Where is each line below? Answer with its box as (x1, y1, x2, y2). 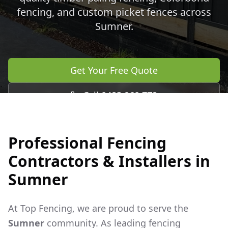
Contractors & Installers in (8, 151, 210, 172)
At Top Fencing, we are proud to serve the (8, 202, 188, 214)
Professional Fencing (8, 132, 166, 153)
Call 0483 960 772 (83, 89, 157, 101)
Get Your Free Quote (70, 64, 158, 76)
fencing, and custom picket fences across (17, 5, 211, 19)
